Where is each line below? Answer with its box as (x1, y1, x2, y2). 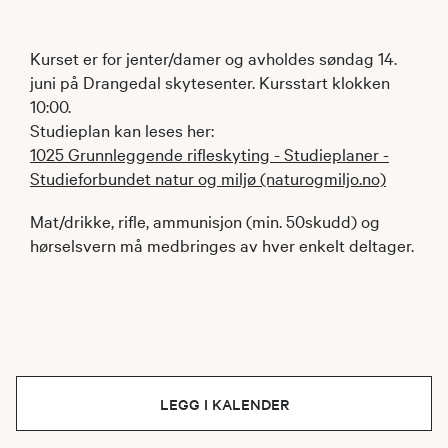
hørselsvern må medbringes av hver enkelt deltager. (30, 232, 414, 256)
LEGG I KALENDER (159, 392, 289, 414)
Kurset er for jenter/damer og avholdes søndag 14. (30, 45, 397, 69)
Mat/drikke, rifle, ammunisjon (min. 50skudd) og (30, 208, 380, 232)
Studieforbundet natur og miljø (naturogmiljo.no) (30, 165, 386, 189)
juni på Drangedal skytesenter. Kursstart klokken (30, 69, 390, 93)
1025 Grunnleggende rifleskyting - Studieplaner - (30, 141, 389, 165)
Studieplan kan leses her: (30, 117, 214, 141)
